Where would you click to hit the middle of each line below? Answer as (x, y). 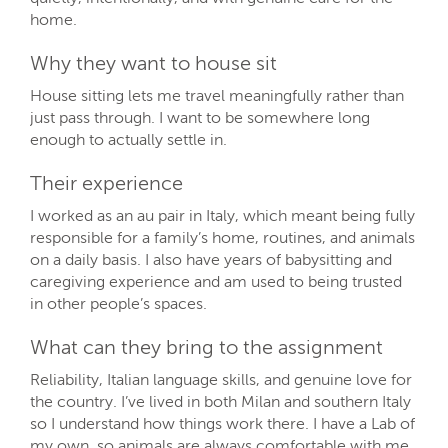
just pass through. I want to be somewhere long (200, 118)
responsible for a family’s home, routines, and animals (222, 238)
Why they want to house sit (153, 63)
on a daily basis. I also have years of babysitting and (211, 260)
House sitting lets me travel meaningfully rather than (217, 96)
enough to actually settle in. (128, 140)
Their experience (106, 183)
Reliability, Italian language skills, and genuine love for (221, 380)
